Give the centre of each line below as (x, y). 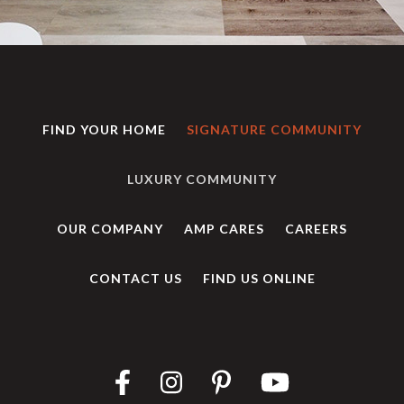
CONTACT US (135, 279)
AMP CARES (224, 229)
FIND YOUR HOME (104, 130)
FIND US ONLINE (259, 279)
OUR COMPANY (110, 229)
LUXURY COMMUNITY (202, 179)
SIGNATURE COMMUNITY (274, 130)
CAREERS (316, 229)
